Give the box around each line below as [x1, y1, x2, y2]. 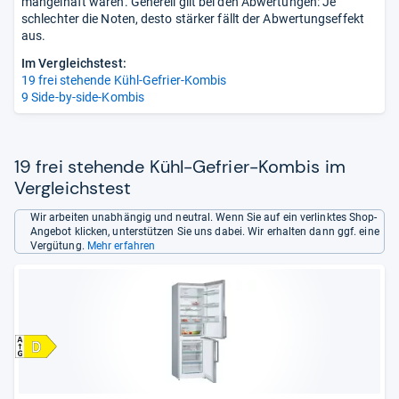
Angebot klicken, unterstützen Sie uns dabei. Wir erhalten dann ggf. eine [29, 225, 379, 238]
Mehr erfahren [86, 240, 156, 252]
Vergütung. [29, 240, 87, 252]
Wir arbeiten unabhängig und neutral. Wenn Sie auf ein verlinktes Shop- [29, 211, 378, 224]
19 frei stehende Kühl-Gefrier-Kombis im [14, 155, 346, 178]
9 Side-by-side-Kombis [21, 90, 145, 104]
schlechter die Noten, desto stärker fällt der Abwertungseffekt [21, 12, 364, 26]
